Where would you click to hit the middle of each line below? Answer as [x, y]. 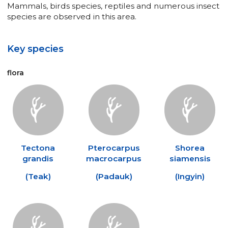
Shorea [190, 148]
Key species [35, 49]
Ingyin [190, 176]
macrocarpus [114, 158]
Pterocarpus [114, 148]
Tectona [38, 148]
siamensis [190, 158]
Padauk [114, 176]
